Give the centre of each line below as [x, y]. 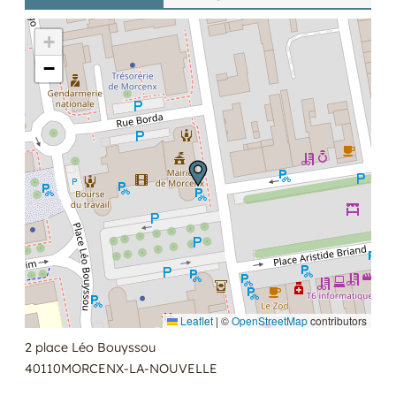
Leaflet [195, 320]
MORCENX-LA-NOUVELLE [139, 368]
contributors [337, 320]
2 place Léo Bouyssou [90, 347]
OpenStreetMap [270, 320]
